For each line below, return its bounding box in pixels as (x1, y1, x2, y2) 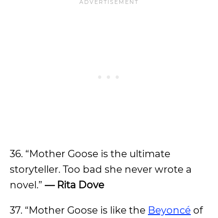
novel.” (10, 179, 45, 191)
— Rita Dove (45, 179, 104, 191)
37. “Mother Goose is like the (10, 204, 148, 216)
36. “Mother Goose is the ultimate (10, 148, 170, 160)
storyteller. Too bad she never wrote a (10, 163, 192, 175)
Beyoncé (148, 204, 191, 216)
